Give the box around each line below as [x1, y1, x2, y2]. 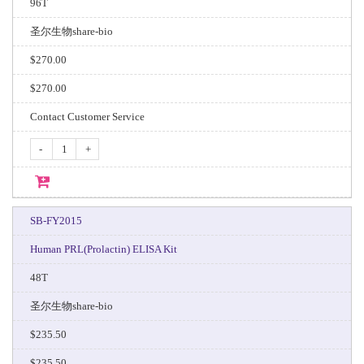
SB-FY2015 [29, 214, 82, 227]
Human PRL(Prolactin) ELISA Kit [29, 243, 177, 255]
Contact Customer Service [29, 110, 145, 123]
